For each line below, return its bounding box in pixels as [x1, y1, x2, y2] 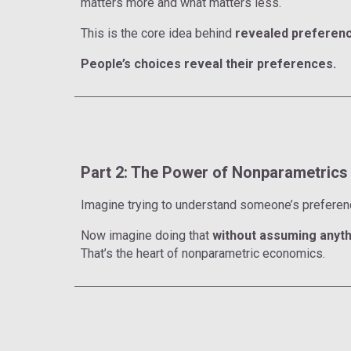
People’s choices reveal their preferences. [80, 56, 336, 71]
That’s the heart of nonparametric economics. [80, 245, 325, 261]
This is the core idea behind [80, 25, 235, 41]
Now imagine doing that [80, 227, 209, 243]
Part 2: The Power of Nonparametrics [80, 162, 348, 182]
